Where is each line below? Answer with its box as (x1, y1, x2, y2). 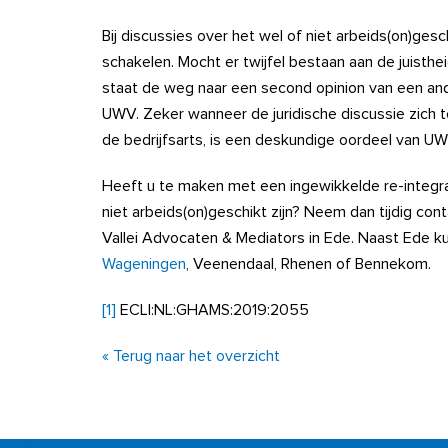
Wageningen (102, 256, 186, 272)
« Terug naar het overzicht (102, 348, 280, 364)
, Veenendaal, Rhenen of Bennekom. (186, 256, 431, 272)
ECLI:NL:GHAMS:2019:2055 (116, 302, 309, 318)
